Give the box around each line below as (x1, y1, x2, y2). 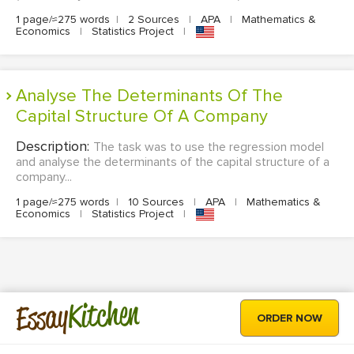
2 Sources (125, 13, 183, 27)
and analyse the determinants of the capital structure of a (16, 154, 330, 171)
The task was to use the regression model (93, 139, 324, 156)
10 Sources (125, 195, 187, 209)
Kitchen (66, 292, 141, 337)
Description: (16, 137, 93, 156)
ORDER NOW (257, 311, 322, 326)
